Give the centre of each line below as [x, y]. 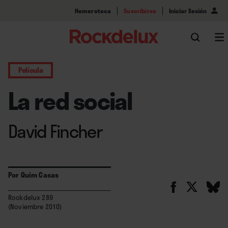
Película [31, 70]
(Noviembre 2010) [35, 207]
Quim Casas [40, 175]
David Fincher [55, 131]
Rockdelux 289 [31, 197]
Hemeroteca [93, 10]
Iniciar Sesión [188, 10]
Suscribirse [140, 10]
